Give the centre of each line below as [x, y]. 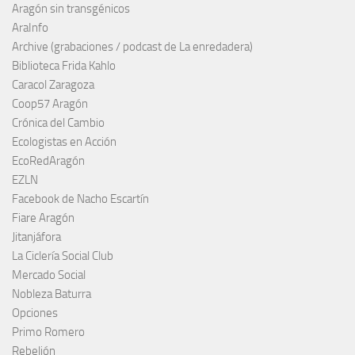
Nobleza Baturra [52, 294]
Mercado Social [49, 275]
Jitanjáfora [36, 237]
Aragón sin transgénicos [71, 9]
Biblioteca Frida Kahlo [64, 66]
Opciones [35, 313]
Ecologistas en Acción [64, 142]
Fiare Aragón [43, 218]
